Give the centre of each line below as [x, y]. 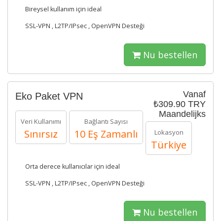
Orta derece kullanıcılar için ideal [73, 166]
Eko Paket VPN [49, 96]
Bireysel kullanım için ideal [63, 9]
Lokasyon [169, 132]
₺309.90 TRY [180, 104]
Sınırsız [41, 134]
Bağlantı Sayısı [106, 121]
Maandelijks [182, 114]
